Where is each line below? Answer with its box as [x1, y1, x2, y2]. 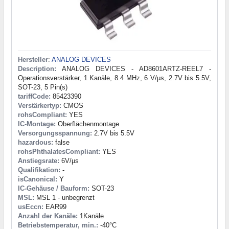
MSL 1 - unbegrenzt [34, 193, 95, 201]
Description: [18, 64, 56, 73]
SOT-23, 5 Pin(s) [18, 83, 67, 91]
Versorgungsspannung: [18, 129, 92, 137]
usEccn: [18, 202, 43, 211]
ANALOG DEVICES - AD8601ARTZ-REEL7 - [56, 64, 211, 73]
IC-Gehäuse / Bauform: [18, 184, 89, 192]
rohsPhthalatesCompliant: [18, 147, 100, 155]
